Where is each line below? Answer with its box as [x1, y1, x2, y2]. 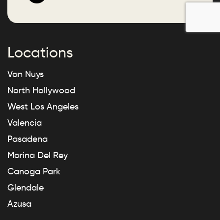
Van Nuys [7, 69, 44, 80]
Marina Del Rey [7, 150, 68, 161]
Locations [7, 43, 73, 62]
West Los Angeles [7, 101, 79, 112]
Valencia [7, 117, 42, 129]
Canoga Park [7, 166, 60, 177]
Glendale [7, 182, 44, 193]
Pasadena [7, 134, 48, 145]
